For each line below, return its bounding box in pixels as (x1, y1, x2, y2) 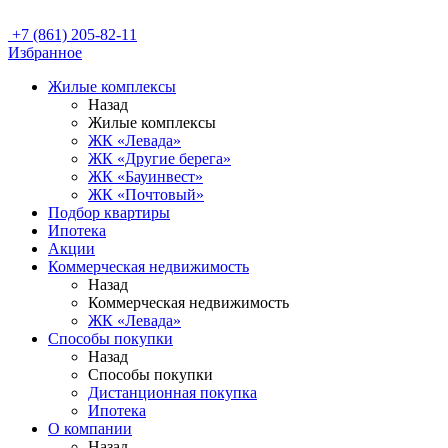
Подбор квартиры (48, 204, 170, 221)
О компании (48, 420, 132, 437)
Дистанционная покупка (88, 384, 257, 401)
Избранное (8, 44, 82, 61)
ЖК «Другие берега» (88, 150, 231, 167)
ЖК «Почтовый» (88, 186, 204, 203)
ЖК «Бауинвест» (88, 168, 203, 185)
